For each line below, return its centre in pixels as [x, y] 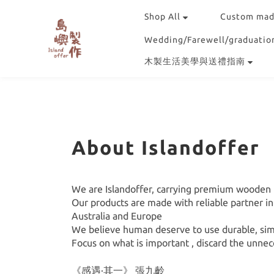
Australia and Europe [118, 216]
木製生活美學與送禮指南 [195, 61]
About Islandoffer [166, 147]
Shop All [162, 17]
